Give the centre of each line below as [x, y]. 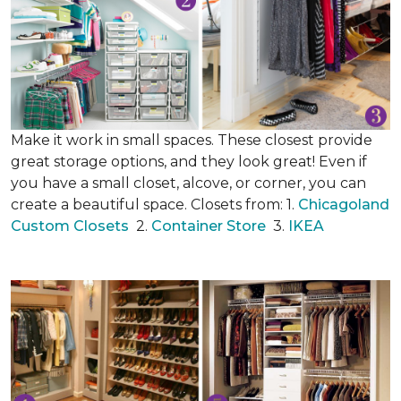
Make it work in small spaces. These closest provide [192, 140]
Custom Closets [70, 226]
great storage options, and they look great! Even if [189, 162]
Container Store [210, 226]
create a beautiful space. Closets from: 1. [154, 205]
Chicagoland [344, 205]
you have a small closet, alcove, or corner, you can [188, 183]
